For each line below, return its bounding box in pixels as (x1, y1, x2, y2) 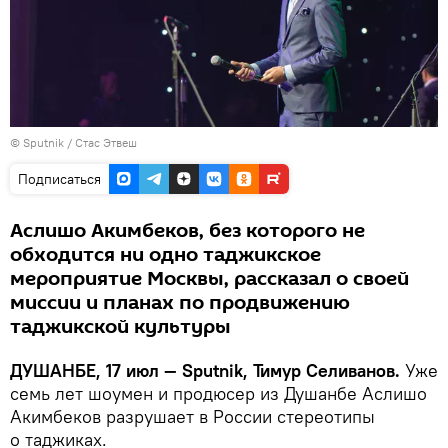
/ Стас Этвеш (67, 135, 137, 151)
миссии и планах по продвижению (10, 289, 350, 318)
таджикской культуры (10, 313, 231, 342)
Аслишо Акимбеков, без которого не (10, 217, 365, 246)
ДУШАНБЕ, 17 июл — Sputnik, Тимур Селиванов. (10, 359, 405, 383)
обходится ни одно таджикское (10, 241, 321, 270)
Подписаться (18, 170, 101, 189)
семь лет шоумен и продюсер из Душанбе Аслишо (10, 382, 427, 406)
